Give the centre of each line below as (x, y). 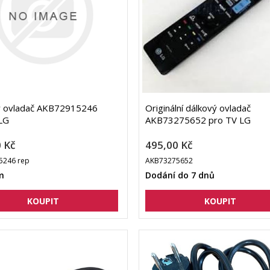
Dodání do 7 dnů (180, 175)
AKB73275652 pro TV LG (198, 120)
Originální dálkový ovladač (198, 108)
